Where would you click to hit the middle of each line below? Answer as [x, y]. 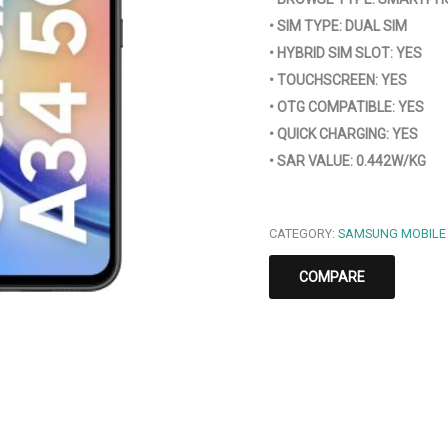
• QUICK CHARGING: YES [343, 133]
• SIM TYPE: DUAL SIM [337, 25]
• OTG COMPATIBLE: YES [346, 106]
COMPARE [331, 276]
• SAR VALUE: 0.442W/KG [347, 160]
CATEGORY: [303, 233]
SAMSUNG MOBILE [391, 233]
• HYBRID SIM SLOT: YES [345, 52]
